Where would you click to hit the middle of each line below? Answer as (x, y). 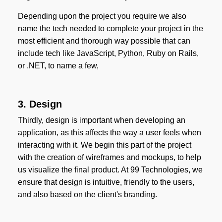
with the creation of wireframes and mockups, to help (109, 158)
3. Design (40, 104)
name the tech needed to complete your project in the (110, 29)
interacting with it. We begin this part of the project (104, 145)
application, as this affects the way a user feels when (109, 133)
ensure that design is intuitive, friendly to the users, (106, 182)
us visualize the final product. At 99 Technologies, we (110, 170)
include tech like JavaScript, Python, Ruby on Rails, (108, 54)
